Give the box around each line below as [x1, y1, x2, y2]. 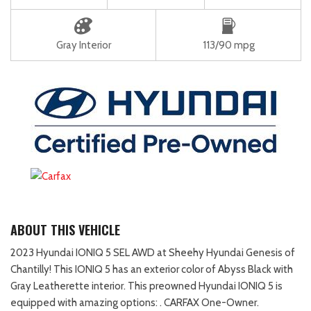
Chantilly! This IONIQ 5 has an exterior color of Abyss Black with [10, 262, 293, 276]
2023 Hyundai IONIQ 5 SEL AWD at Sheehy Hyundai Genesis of [10, 246, 295, 259]
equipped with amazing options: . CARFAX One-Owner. [10, 296, 259, 309]
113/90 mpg [202, 38, 255, 51]
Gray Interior [56, 38, 111, 51]
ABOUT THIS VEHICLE [10, 220, 120, 239]
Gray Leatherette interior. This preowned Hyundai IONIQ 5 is [10, 279, 283, 292]
